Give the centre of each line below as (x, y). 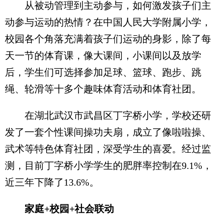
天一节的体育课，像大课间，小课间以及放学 (103, 55)
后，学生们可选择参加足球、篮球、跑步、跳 (103, 72)
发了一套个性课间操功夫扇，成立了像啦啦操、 (108, 132)
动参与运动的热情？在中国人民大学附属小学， (108, 22)
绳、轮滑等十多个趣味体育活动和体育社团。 (103, 89)
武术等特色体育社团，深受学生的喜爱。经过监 (108, 149)
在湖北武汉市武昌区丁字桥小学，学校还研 (108, 115)
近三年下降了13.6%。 (52, 182)
